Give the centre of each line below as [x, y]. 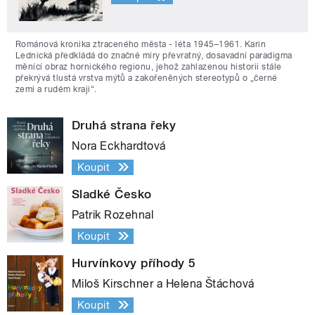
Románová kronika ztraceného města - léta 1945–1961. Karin [141, 44]
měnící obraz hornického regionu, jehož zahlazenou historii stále [149, 66]
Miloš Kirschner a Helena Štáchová [163, 283]
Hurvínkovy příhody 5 [134, 263]
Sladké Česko [112, 194]
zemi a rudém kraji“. [56, 89]
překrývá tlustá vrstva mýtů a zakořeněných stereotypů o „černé [147, 78]
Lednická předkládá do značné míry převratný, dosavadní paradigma [154, 55]
